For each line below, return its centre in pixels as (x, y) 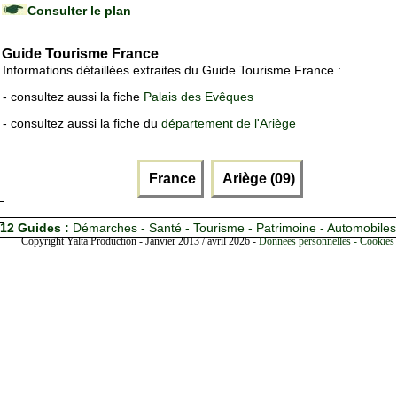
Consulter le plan (79, 11)
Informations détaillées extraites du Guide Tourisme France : (172, 70)
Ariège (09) (257, 179)
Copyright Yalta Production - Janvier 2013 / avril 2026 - (140, 241)
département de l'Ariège (229, 124)
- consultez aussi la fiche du (82, 124)
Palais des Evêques (198, 97)
